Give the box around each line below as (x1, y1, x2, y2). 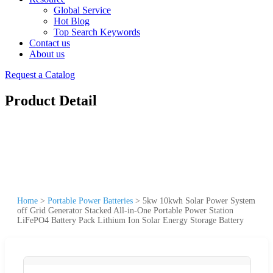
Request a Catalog (5, 69, 75, 80)
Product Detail (5, 92, 97, 108)
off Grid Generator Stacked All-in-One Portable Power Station (17, 205, 233, 215)
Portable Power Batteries (48, 196, 133, 205)
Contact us (29, 38, 70, 48)
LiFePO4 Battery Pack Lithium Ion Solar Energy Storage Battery (17, 215, 244, 225)
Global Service (54, 5, 111, 15)
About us (29, 49, 65, 59)
